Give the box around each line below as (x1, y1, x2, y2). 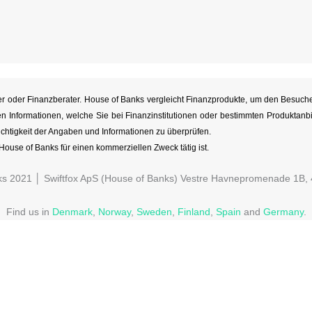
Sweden (136, 205, 172, 217)
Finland (177, 205, 210, 217)
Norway (97, 205, 131, 217)
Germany (263, 205, 304, 217)
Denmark (52, 205, 93, 217)
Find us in (6, 205, 52, 217)
